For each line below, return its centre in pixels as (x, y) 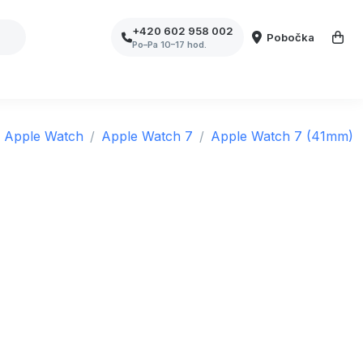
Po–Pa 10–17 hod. (170, 44)
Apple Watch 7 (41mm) (282, 136)
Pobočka (291, 37)
